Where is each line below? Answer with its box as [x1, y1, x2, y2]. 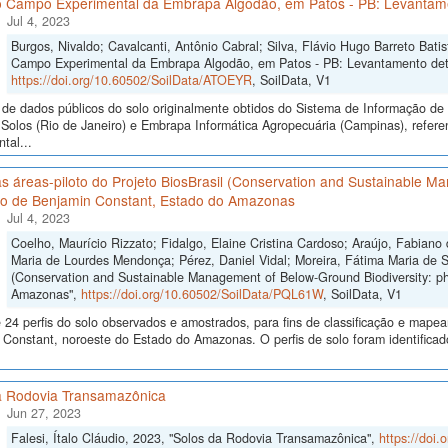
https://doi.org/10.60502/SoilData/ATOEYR [10, 71, 252, 90]
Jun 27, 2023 [6, 404, 81, 423]
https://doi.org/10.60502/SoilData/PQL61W [80, 285, 323, 304]
